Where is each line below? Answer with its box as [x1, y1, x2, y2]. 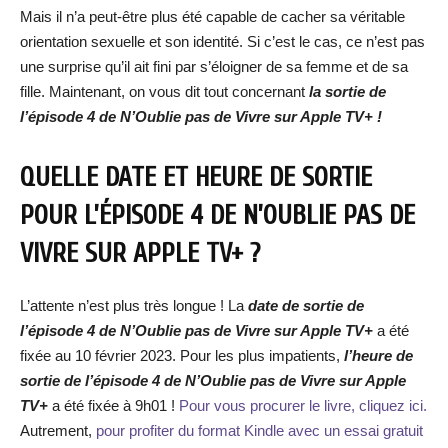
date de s [244, 297, 311, 314]
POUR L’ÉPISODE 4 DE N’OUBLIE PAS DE [20, 200, 415, 231]
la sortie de [305, 83, 386, 100]
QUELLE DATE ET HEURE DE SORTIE [20, 162, 372, 193]
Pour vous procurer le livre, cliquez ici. [175, 397, 427, 414]
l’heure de [340, 347, 413, 364]
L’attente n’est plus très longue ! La [20, 297, 244, 314]
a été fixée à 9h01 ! [48, 397, 175, 414]
